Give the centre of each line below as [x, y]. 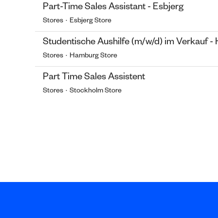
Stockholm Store [96, 91]
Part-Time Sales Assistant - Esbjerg [113, 8]
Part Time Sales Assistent [94, 78]
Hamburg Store [93, 56]
